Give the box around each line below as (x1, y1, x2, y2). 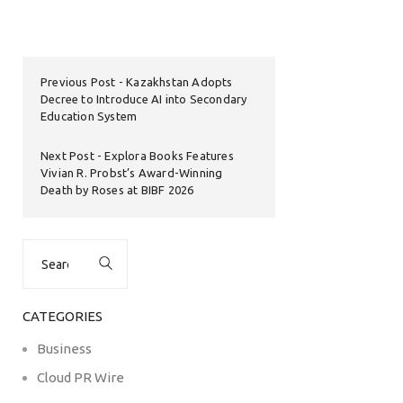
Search (22, 239, 62, 255)
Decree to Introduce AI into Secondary (40, 93, 247, 106)
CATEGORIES (22, 309, 103, 325)
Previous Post (40, 76, 116, 89)
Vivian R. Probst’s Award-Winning (40, 166, 223, 180)
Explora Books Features (104, 149, 234, 163)
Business (37, 341, 92, 357)
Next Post (40, 149, 94, 163)
